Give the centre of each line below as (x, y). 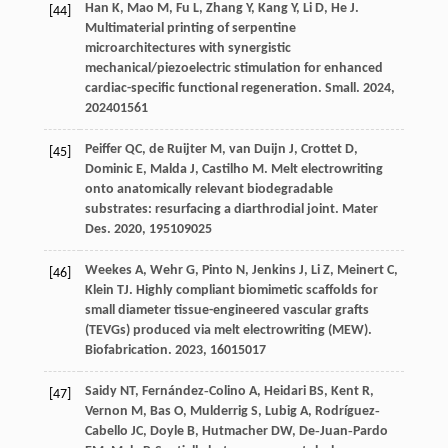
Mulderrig (218, 412)
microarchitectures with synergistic (187, 49)
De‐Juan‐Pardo (343, 432)
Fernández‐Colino (193, 392)
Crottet (321, 150)
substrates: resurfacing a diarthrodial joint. (213, 210)
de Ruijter (177, 150)
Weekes (108, 271)
